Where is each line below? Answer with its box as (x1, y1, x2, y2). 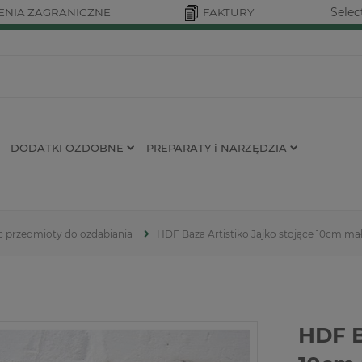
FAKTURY (203, 6, 254, 19)
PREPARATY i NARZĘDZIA (146, 141, 287, 154)
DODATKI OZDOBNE (11, 141, 124, 154)
